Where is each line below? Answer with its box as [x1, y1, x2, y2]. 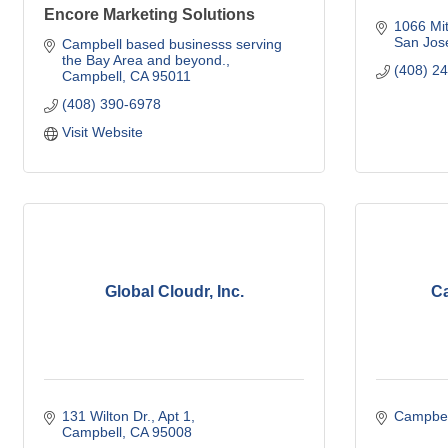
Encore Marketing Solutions [44, 6, 255, 23]
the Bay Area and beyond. [61, 52, 226, 68]
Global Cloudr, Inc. [104, 283, 244, 300]
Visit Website [61, 124, 143, 140]
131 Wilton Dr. [61, 408, 151, 424]
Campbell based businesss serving [61, 36, 282, 52]
